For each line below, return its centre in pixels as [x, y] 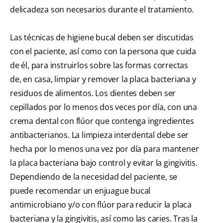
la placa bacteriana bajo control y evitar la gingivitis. [104, 163]
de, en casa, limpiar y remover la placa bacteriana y [103, 79]
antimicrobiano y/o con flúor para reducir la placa [101, 205]
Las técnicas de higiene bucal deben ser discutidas [102, 38]
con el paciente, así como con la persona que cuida [103, 52]
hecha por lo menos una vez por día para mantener [105, 149]
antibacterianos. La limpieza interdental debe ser [100, 135]
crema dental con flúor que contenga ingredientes [102, 121]
